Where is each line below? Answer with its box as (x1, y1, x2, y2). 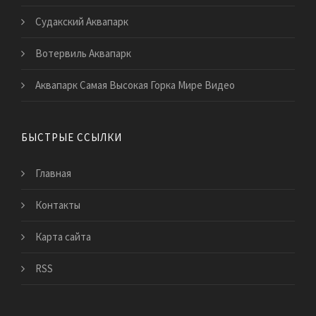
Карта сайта (35, 230, 91, 244)
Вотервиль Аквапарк (35, 47, 131, 61)
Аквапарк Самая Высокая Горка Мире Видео (35, 78, 235, 92)
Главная (35, 166, 71, 181)
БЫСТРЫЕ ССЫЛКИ (21, 130, 122, 145)
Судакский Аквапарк (35, 15, 128, 29)
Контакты (35, 198, 80, 212)
